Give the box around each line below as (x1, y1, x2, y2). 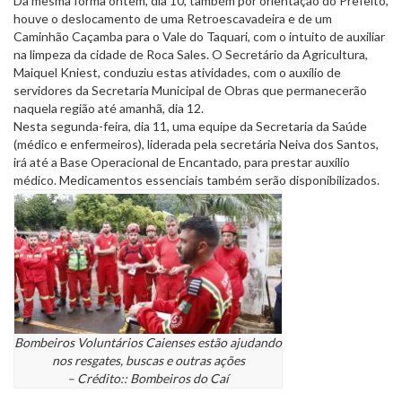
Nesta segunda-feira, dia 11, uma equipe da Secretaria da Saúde (13, 118, 367, 135)
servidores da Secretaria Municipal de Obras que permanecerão (13, 83, 367, 99)
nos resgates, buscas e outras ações (51, 353, 245, 369)
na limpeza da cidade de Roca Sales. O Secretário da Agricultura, (13, 47, 368, 63)
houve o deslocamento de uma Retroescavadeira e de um (13, 11, 332, 27)
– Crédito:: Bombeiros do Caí (67, 371, 229, 387)
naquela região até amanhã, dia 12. (13, 100, 204, 117)
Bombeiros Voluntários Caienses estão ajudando (14, 335, 282, 351)
